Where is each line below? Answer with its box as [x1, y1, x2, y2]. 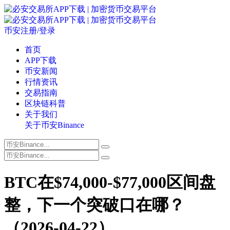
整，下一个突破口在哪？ [4, 196, 185, 215]
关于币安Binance [25, 121, 84, 129]
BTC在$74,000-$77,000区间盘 [4, 173, 216, 192]
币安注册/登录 [4, 26, 55, 35]
